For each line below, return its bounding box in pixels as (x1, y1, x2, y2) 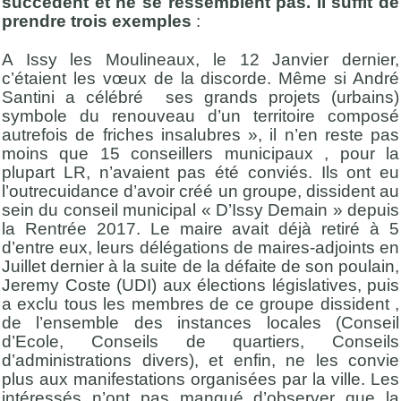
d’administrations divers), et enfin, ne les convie (2, 351, 399, 371)
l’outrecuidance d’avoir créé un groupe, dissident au (2, 182, 399, 201)
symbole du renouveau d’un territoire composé (2, 107, 399, 126)
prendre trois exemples (2, 11, 192, 30)
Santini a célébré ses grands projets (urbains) (2, 88, 399, 107)
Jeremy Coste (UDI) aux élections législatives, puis (2, 276, 399, 295)
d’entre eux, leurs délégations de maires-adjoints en (2, 238, 399, 258)
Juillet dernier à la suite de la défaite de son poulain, (2, 257, 399, 277)
